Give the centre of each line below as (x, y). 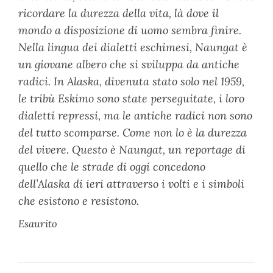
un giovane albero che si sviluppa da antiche (129, 65)
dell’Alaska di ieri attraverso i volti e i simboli (131, 184)
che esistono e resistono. (79, 201)
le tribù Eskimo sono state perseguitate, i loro (131, 99)
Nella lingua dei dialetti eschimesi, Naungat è (133, 48)
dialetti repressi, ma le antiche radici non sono (135, 116)
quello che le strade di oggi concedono (112, 167)
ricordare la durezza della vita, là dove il (119, 13)
